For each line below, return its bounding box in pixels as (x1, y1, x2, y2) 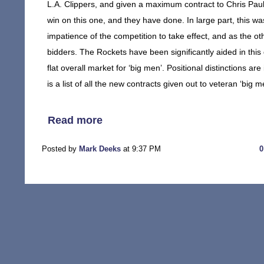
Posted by (42, 144, 79, 153)
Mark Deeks (79, 144, 121, 153)
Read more (48, 114, 103, 126)
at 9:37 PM (121, 144, 161, 153)
